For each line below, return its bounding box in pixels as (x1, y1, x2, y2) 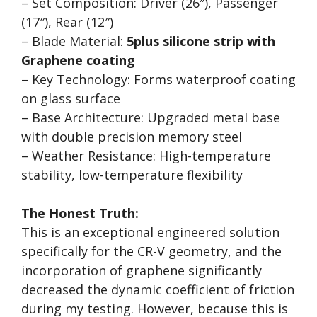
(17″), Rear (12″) (21, 13, 113, 30)
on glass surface (21, 90, 120, 107)
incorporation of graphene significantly (21, 262, 262, 279)
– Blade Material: (21, 33, 127, 50)
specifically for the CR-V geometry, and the (21, 243, 282, 260)
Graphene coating (21, 52, 135, 69)
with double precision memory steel (21, 128, 242, 145)
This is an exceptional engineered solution (21, 224, 279, 241)
